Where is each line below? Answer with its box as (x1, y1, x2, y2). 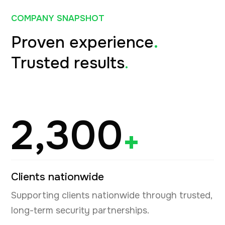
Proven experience (11, 32, 154, 53)
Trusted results (11, 52, 125, 73)
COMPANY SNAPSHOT (11, 13, 104, 24)
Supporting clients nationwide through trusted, (11, 189, 212, 201)
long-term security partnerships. (11, 204, 149, 216)
